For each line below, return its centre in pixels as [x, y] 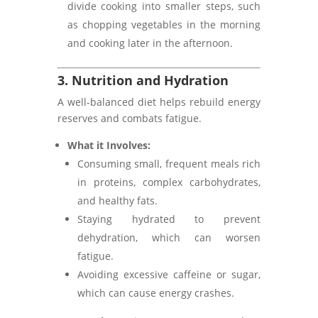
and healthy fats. [117, 201]
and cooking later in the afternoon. [150, 43]
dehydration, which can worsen [169, 237]
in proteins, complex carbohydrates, [169, 182]
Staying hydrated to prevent [169, 219]
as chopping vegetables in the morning [164, 24]
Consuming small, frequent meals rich [169, 164]
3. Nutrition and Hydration [143, 80]
